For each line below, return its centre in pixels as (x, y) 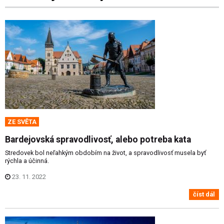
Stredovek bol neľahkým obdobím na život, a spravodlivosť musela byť (105, 152)
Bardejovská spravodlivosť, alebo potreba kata (98, 139)
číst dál (204, 194)
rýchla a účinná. (27, 160)
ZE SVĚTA (22, 121)
